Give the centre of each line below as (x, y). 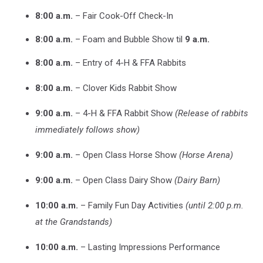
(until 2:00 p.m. (215, 206)
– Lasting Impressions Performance (149, 247)
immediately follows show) (87, 130)
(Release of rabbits (212, 114)
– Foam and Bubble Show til (129, 40)
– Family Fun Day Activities (132, 206)
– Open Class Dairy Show (124, 181)
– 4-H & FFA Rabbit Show (124, 114)
